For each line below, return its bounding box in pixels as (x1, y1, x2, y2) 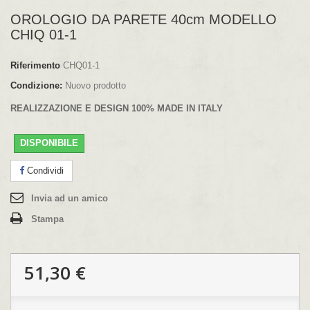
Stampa (31, 213, 64, 224)
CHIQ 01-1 (10, 26, 77, 42)
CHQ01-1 (63, 60, 100, 71)
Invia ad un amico (31, 192, 108, 203)
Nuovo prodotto (65, 80, 126, 91)
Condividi (24, 165, 64, 176)
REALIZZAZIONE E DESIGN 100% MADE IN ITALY (10, 102, 223, 113)
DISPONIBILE (20, 137, 78, 148)
